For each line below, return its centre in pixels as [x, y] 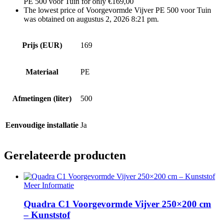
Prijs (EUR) [42, 45]
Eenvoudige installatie [42, 125]
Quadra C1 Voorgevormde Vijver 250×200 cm [117, 204]
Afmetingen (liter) [42, 98]
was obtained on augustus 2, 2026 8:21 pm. [91, 19]
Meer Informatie [49, 185]
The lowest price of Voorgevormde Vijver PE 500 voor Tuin [117, 10]
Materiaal [42, 72]
